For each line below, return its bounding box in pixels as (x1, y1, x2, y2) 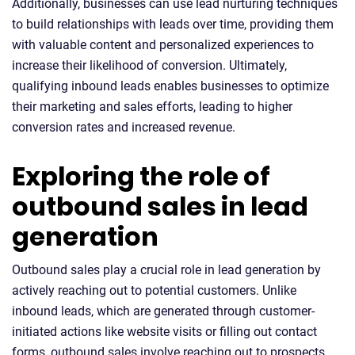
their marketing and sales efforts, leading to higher (12, 98, 292, 114)
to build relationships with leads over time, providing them (12, 16, 334, 32)
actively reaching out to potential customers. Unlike (12, 282, 296, 298)
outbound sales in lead (12, 188, 308, 224)
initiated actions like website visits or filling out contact (12, 323, 317, 339)
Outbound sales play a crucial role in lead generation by (12, 261, 321, 277)
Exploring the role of (12, 158, 270, 194)
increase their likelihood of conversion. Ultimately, (12, 57, 287, 73)
